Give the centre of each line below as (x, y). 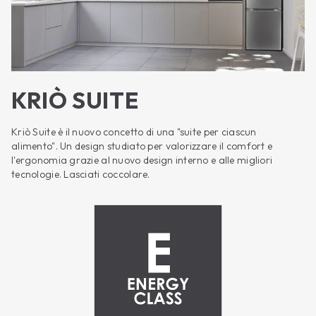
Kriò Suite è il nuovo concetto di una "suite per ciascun (134, 132)
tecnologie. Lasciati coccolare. (81, 174)
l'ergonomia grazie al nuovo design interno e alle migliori (142, 160)
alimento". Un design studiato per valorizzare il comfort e (142, 146)
